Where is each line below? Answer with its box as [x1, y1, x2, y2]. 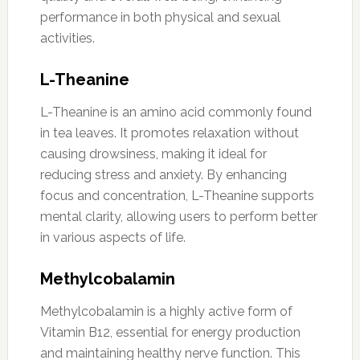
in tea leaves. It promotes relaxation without [39, 125, 299, 141]
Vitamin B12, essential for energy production [39, 324, 301, 340]
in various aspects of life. [39, 229, 186, 245]
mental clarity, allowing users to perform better [39, 208, 317, 224]
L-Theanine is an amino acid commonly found [39, 104, 312, 120]
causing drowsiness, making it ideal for [39, 145, 267, 162]
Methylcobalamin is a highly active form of [39, 303, 292, 319]
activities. [39, 30, 95, 46]
